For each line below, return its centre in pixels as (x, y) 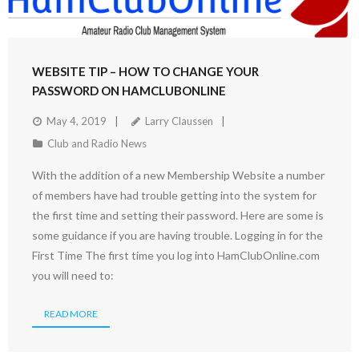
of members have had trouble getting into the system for (174, 195)
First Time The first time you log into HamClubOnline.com (176, 255)
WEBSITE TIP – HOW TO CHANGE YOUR (145, 71)
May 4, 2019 (77, 121)
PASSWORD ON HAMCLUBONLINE (129, 90)
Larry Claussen (179, 121)
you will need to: (73, 275)
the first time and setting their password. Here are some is (178, 215)
